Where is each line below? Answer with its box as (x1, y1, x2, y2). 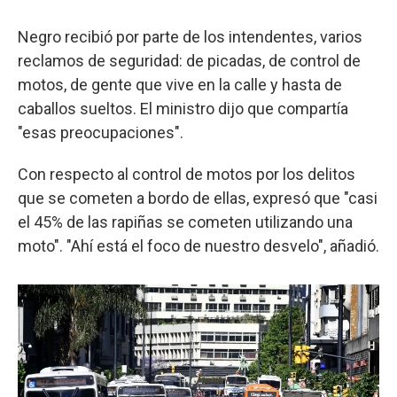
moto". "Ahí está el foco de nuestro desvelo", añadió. (18, 237, 379, 256)
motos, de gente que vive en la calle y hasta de (18, 75, 342, 95)
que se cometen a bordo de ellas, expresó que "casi (18, 189, 378, 208)
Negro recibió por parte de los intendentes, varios (18, 27, 362, 47)
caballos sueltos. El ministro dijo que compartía (18, 99, 348, 119)
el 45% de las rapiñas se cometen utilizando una (18, 213, 353, 232)
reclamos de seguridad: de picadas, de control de (18, 51, 361, 71)
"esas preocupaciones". (18, 123, 183, 143)
